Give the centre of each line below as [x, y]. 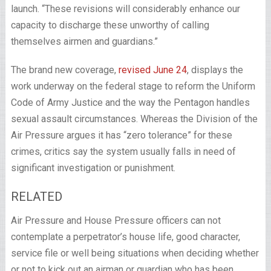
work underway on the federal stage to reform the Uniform [133, 86]
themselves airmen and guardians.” [84, 41]
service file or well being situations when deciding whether [135, 253]
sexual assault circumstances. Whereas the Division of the [134, 119]
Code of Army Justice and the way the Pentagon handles [130, 103]
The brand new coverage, [64, 70]
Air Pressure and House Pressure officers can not [116, 220]
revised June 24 [152, 70]
